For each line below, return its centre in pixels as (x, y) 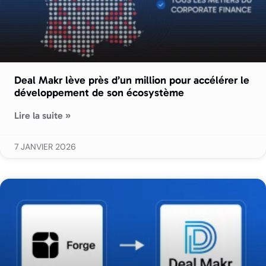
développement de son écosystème (99, 92)
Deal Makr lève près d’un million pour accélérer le (132, 80)
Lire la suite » (42, 115)
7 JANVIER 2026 (45, 146)
